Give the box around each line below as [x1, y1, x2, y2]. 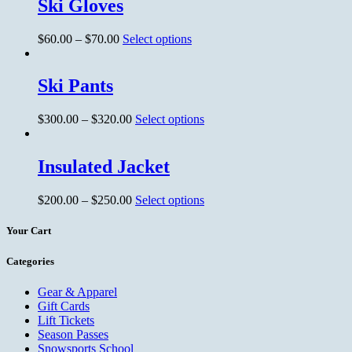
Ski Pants [38, 75, 113, 97]
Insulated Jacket [38, 156, 170, 178]
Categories [6, 255, 54, 267]
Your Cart [6, 225, 51, 237]
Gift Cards [38, 299, 90, 313]
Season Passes [38, 327, 108, 341]
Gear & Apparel [38, 284, 117, 299]
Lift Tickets [38, 313, 94, 327]
